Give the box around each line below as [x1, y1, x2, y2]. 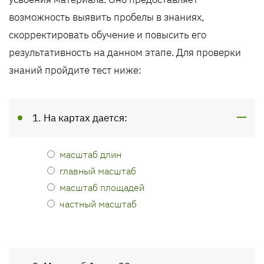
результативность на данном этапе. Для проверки [9, 46, 241, 59]
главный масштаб [60, 164, 136, 177]
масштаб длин [60, 148, 121, 160]
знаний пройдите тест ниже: [9, 64, 141, 77]
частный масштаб [60, 197, 137, 210]
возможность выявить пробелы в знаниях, [9, 11, 204, 24]
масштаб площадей [60, 181, 144, 193]
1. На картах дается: [32, 111, 127, 124]
